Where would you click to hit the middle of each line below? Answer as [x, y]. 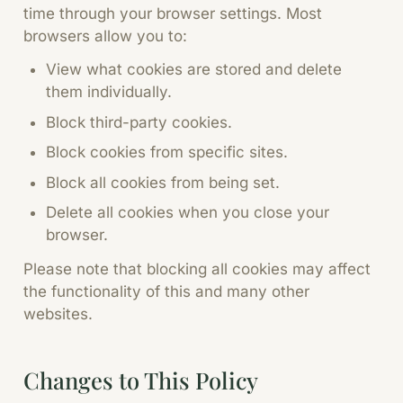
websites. [58, 314]
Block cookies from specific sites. [167, 152]
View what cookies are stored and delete [194, 70]
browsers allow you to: [105, 36]
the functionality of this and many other [166, 291]
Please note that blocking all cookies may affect [197, 269]
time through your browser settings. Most [172, 13]
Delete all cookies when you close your [188, 213]
